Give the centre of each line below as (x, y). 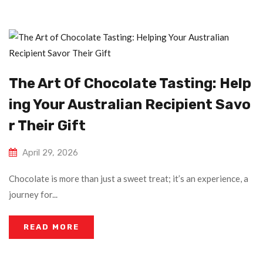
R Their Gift (47, 126)
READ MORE (51, 227)
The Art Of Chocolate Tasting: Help (130, 84)
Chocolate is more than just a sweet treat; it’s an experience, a (129, 179)
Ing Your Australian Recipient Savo (130, 105)
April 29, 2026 (50, 153)
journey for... (33, 195)
